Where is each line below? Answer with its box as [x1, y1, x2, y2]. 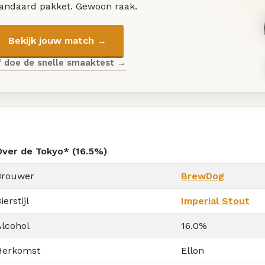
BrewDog [181, 170, 224, 182]
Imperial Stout [181, 195, 250, 206]
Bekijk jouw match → [8, 34, 106, 46]
